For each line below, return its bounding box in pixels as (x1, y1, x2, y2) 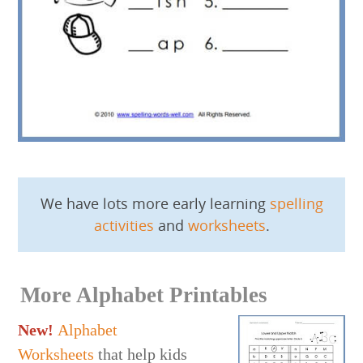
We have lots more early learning (40, 193, 270, 213)
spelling (269, 193, 323, 213)
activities (93, 215, 154, 235)
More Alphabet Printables (20, 282, 268, 307)
